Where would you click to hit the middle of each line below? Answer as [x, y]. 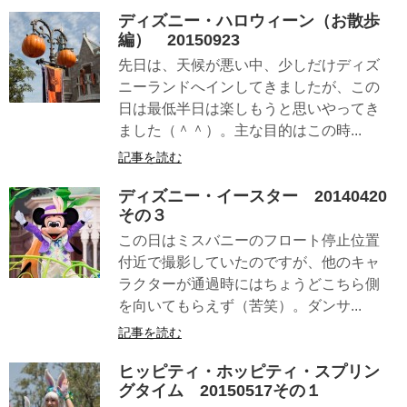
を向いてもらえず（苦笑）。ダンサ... [240, 306]
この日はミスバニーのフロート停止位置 [249, 241]
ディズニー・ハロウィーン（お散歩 [249, 20]
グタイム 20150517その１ [220, 391]
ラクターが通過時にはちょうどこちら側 [249, 284]
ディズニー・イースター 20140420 [253, 197]
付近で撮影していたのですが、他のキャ [249, 263]
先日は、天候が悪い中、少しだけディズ [249, 65]
